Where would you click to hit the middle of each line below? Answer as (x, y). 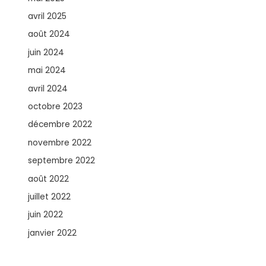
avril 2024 (48, 88)
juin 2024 (46, 52)
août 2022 (49, 179)
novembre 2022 (60, 142)
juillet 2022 (50, 197)
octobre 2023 (56, 106)
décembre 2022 (60, 125)
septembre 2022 (62, 161)
